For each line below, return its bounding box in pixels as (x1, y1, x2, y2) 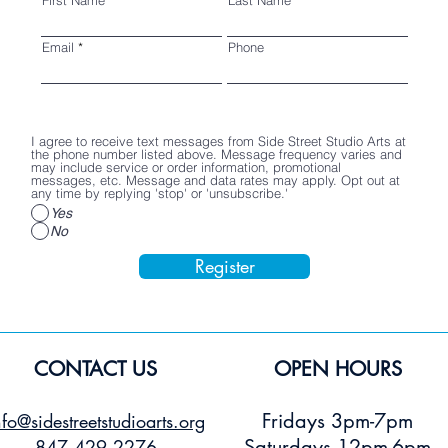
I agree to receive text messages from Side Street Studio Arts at (31, 132, 406, 149)
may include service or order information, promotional (31, 158, 341, 175)
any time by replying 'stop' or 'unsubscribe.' (31, 184, 288, 201)
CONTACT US (34, 355, 157, 382)
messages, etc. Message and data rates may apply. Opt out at (31, 171, 400, 188)
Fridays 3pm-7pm (262, 407, 413, 434)
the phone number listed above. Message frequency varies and (31, 145, 221, 162)
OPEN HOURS (273, 355, 402, 382)
